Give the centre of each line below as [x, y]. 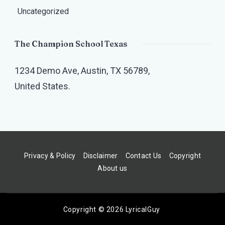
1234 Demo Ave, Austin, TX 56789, [82, 71]
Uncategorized [43, 11]
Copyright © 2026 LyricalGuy [113, 210]
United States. [42, 86]
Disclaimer [100, 155]
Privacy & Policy [50, 155]
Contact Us [143, 155]
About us [113, 168]
